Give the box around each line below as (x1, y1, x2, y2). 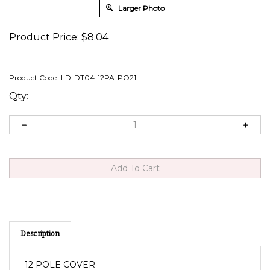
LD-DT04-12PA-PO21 (61, 73, 136, 82)
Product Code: (9, 73, 58, 82)
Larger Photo (116, 4, 165, 13)
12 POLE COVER (25, 245, 95, 256)
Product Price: (9, 31, 79, 43)
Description (20, 215, 60, 225)
